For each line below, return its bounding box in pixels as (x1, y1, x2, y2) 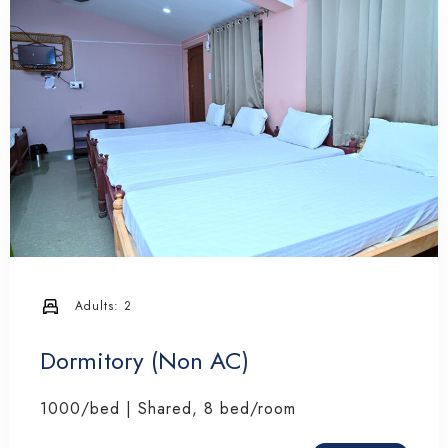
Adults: (75, 297, 119, 316)
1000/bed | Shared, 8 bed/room (40, 396, 296, 420)
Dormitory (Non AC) (40, 342, 249, 378)
